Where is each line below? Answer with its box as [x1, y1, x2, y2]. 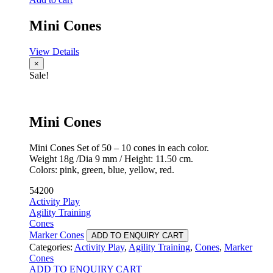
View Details [29, 46, 79, 57]
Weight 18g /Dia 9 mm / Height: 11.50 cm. [29, 153, 193, 164]
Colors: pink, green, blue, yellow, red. [29, 164, 174, 175]
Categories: [29, 241, 74, 252]
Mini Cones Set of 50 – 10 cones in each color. [29, 142, 209, 153]
